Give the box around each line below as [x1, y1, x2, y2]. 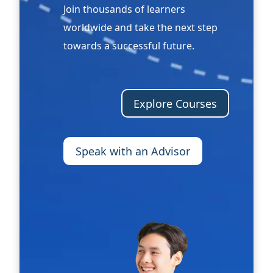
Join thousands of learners [63, 2, 185, 16]
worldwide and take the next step [63, 21, 218, 35]
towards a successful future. [63, 39, 194, 53]
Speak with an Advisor [76, 143, 190, 158]
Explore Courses [133, 96, 217, 111]
